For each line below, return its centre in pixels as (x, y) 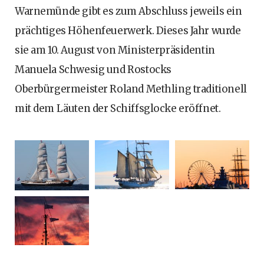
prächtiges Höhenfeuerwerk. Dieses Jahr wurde (128, 30)
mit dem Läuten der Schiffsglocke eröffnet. (118, 108)
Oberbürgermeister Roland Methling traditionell (131, 89)
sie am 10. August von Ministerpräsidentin (115, 50)
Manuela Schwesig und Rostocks (93, 69)
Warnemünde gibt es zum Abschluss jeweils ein (128, 11)
